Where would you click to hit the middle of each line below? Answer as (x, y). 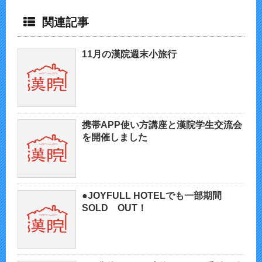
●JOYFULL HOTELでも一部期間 (152, 196)
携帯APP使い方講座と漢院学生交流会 (162, 125)
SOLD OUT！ (114, 208)
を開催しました (115, 137)
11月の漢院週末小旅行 (129, 54)
